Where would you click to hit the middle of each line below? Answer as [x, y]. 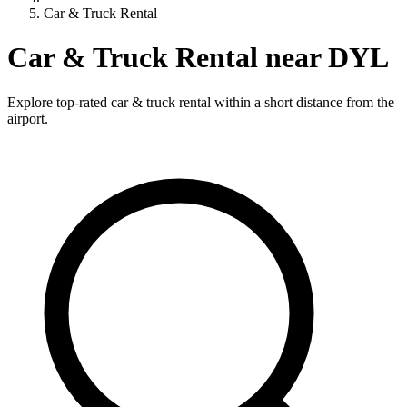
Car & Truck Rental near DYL [198, 58]
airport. [28, 118]
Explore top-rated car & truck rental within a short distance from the [201, 102]
